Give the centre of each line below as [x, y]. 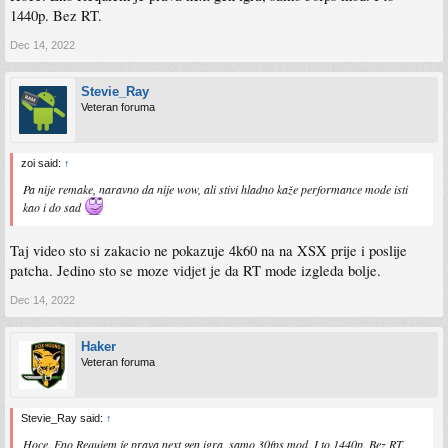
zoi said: [42, 163]
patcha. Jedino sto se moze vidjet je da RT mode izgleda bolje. [195, 270]
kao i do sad [53, 207]
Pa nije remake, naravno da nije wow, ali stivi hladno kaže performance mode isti [215, 189]
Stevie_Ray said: [63, 417]
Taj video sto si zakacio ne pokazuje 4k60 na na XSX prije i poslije [208, 250]
